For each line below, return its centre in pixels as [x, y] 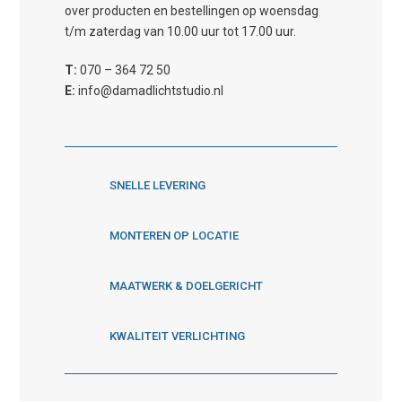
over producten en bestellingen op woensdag [192, 11]
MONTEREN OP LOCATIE [175, 235]
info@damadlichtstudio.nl [150, 91]
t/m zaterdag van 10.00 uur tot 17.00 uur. [181, 32]
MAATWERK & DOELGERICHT [187, 285]
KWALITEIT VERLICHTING [178, 336]
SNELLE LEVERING [158, 185]
